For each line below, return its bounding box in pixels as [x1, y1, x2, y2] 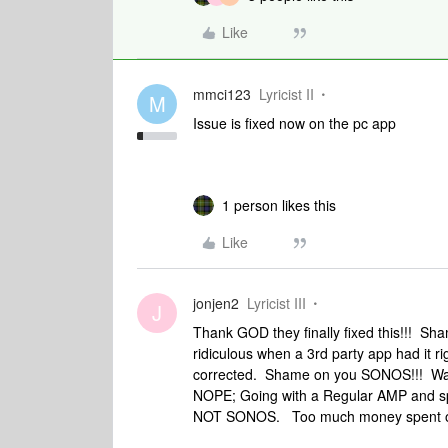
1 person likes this [222, 195, 336, 215]
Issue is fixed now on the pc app [193, 113, 396, 133]
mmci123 [193, 84, 251, 104]
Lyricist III [247, 293, 306, 313]
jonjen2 [193, 293, 239, 313]
